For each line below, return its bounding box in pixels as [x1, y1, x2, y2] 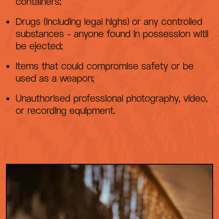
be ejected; [16, 40, 63, 52]
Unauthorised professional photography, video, [16, 92, 208, 104]
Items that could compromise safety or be [16, 60, 194, 72]
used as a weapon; [16, 72, 94, 84]
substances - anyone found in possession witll [16, 27, 208, 40]
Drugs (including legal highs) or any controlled [16, 15, 202, 27]
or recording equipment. [16, 104, 115, 116]
